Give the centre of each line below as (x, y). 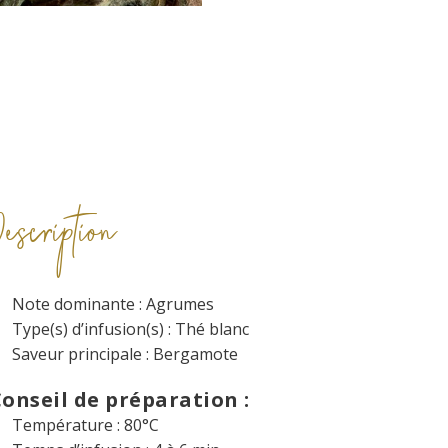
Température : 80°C (85, 425)
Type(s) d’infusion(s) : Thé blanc (130, 329)
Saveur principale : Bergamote (124, 354)
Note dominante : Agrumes (112, 304)
